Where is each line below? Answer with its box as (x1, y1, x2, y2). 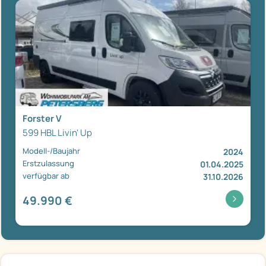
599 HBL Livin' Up (23, 126, 92, 139)
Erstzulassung (23, 157, 74, 169)
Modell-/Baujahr (23, 145, 80, 156)
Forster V (23, 112, 62, 125)
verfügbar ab (23, 170, 69, 181)
